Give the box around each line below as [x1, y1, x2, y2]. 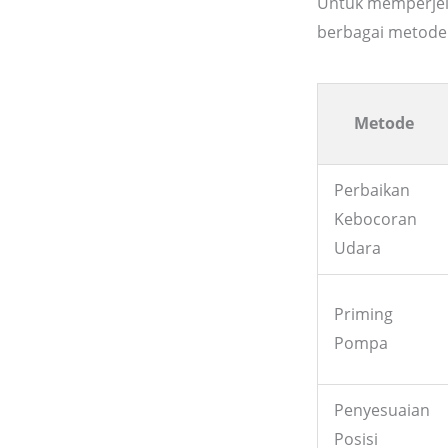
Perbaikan [334, 178, 410, 201]
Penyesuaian [334, 398, 430, 421]
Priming [334, 302, 393, 325]
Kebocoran [334, 207, 417, 230]
